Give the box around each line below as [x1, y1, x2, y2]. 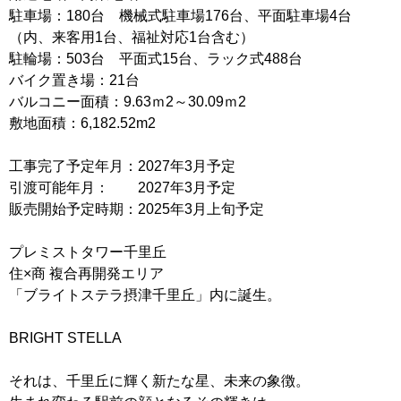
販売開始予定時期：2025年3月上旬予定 [9, 201, 264, 217]
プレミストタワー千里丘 [9, 244, 166, 260]
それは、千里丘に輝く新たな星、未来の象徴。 [9, 373, 310, 388]
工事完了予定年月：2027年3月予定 [9, 158, 235, 174]
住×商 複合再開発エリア [9, 266, 164, 281]
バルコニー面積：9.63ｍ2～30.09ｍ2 [9, 94, 246, 109]
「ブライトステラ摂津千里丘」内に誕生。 [9, 287, 281, 303]
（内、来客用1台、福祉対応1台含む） [9, 30, 254, 45]
